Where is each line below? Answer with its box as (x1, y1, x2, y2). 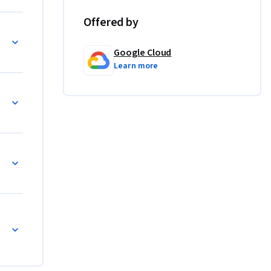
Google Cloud (114, 46, 172, 60)
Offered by (83, 14, 139, 31)
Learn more (114, 60, 158, 73)
